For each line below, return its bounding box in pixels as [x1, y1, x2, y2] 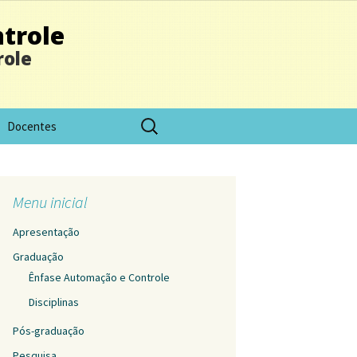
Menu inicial [13, 192, 88, 212]
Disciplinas [29, 295, 79, 309]
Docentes [7, 119, 57, 134]
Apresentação [13, 225, 80, 239]
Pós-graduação [13, 324, 84, 338]
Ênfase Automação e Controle [29, 270, 170, 284]
